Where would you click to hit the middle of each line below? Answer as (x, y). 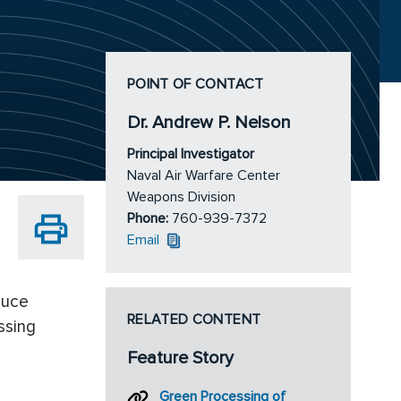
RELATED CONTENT (194, 320)
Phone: (149, 219)
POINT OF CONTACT (196, 85)
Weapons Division (181, 197)
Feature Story (180, 358)
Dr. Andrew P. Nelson (209, 123)
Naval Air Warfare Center (204, 176)
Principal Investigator (191, 154)
